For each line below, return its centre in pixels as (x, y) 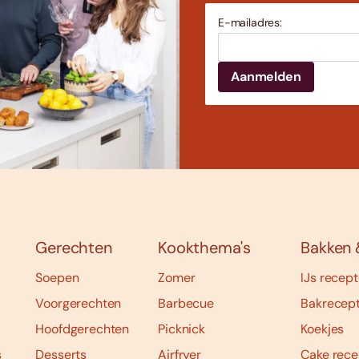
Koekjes (323, 329)
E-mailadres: (250, 23)
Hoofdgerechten (83, 329)
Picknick (182, 329)
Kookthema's (205, 248)
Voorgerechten (79, 303)
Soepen (57, 278)
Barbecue (186, 303)
